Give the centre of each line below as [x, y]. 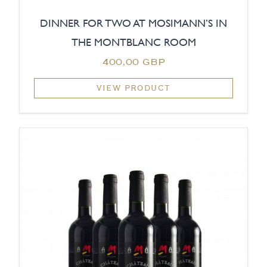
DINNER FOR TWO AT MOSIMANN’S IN [133, 23]
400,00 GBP [133, 62]
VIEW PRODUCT [133, 88]
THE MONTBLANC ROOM [133, 42]
